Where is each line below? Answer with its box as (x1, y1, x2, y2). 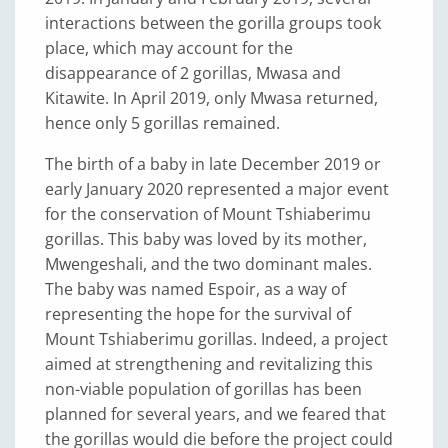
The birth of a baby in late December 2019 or (45, 153, 381, 175)
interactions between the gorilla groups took (45, 12, 381, 34)
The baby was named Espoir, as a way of (45, 278, 346, 300)
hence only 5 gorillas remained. (45, 112, 280, 134)
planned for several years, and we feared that (45, 403, 386, 425)
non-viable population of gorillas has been (45, 378, 362, 400)
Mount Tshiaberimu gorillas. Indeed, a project (45, 328, 388, 350)
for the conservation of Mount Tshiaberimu (45, 203, 371, 225)
